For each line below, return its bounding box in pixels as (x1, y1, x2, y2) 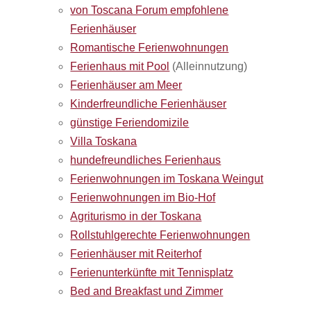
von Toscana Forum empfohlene (70, 4, 229, 16)
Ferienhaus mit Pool (70, 60, 170, 72)
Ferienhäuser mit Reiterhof (70, 248, 202, 260)
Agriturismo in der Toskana (70, 210, 202, 222)
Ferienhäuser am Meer (70, 79, 183, 91)
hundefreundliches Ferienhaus (70, 154, 221, 166)
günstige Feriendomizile (70, 117, 190, 128)
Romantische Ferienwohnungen (70, 42, 229, 53)
